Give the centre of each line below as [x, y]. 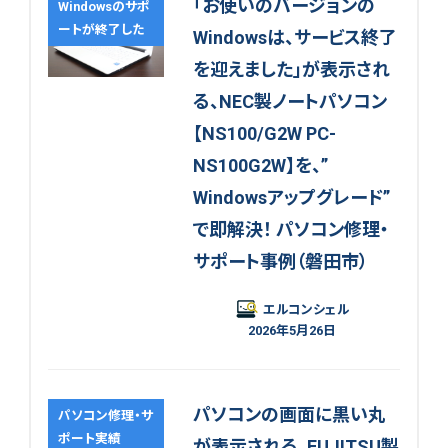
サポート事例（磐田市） [280, 262]
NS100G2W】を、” [260, 166]
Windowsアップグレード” [291, 198]
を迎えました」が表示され [291, 70]
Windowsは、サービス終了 [294, 38]
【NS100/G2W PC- [264, 134]
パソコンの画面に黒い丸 [289, 415]
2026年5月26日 [291, 331]
